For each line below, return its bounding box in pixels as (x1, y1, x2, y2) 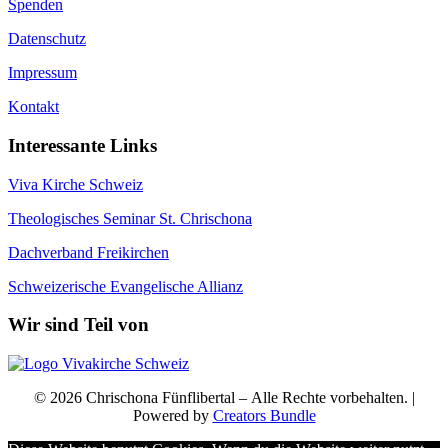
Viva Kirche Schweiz (8, 175, 143, 193)
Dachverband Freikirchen (8, 243, 169, 261)
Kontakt (8, 98, 59, 116)
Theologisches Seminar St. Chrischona (8, 209, 252, 227)
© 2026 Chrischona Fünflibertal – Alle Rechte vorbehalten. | (33, 389, 415, 407)
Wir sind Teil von (8, 314, 149, 336)
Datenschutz (8, 30, 86, 48)
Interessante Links (8, 135, 157, 157)
